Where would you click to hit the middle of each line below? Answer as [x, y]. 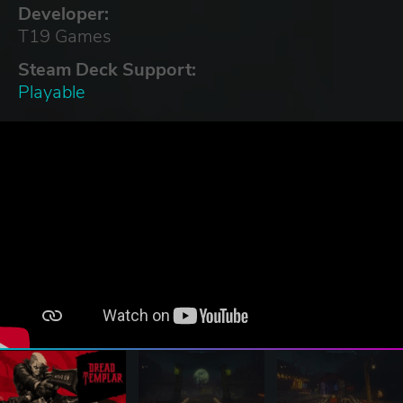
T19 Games [65, 36]
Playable [52, 92]
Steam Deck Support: [107, 69]
